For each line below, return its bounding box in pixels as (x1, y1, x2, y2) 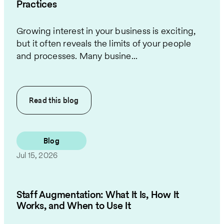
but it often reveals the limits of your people (16, 37, 191, 50)
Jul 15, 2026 (16, 150, 58, 161)
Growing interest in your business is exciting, (16, 24, 196, 37)
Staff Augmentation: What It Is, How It (16, 187, 179, 201)
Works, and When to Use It (16, 198, 131, 212)
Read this (29, 95, 63, 106)
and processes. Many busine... (16, 49, 138, 62)
